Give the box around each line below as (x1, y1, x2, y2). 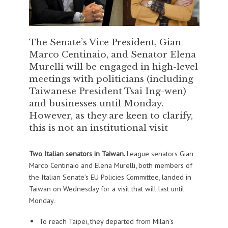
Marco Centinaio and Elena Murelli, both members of (28, 160, 192, 170)
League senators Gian (126, 149, 193, 159)
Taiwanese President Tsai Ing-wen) (28, 85, 186, 97)
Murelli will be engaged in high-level (28, 61, 198, 73)
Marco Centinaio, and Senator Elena (28, 49, 196, 61)
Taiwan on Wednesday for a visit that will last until (28, 184, 184, 194)
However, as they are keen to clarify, (28, 110, 193, 122)
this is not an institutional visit (28, 122, 168, 134)
